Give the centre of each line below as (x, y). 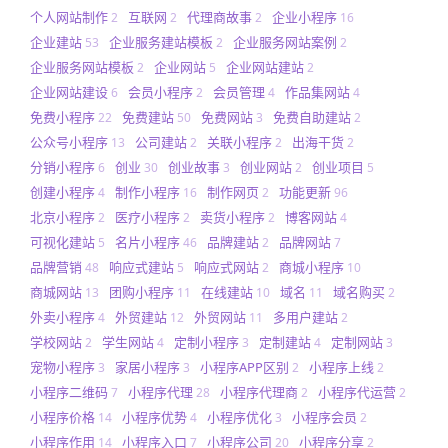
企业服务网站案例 (285, 42)
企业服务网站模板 (82, 67)
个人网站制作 (69, 17)
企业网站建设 (69, 92)
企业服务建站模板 (161, 42)
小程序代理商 (259, 392)
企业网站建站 (265, 67)
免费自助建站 (312, 117)
